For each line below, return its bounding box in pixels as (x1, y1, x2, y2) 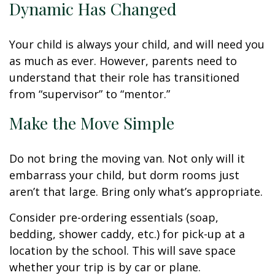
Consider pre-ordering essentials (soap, (9, 210, 219, 225)
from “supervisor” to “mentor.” (9, 87, 170, 101)
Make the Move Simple (9, 112, 174, 134)
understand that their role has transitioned (9, 70, 239, 85)
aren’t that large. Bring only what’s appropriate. (9, 184, 263, 199)
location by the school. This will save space (9, 243, 236, 258)
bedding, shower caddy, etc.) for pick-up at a (9, 227, 245, 241)
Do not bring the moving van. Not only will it (9, 151, 245, 166)
